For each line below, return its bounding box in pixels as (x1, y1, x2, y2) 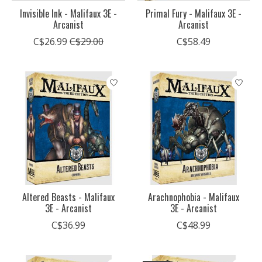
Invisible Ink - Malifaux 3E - (19, 6, 117, 21)
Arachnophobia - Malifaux (147, 190, 239, 205)
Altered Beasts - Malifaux (22, 190, 115, 205)
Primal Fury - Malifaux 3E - (145, 6, 242, 21)
